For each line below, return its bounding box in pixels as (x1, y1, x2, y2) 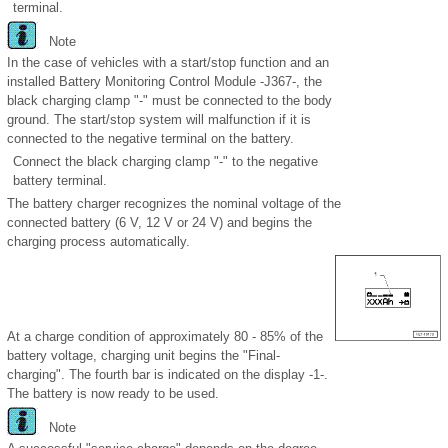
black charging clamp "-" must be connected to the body (7, 93, 332, 109)
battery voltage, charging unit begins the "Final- (7, 348, 280, 364)
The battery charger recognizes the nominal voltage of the (7, 196, 341, 212)
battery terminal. (13, 173, 107, 189)
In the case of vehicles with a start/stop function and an (7, 55, 329, 71)
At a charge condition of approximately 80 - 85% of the (7, 329, 323, 345)
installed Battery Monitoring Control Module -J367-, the (7, 74, 322, 90)
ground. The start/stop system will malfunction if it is (7, 112, 311, 128)
